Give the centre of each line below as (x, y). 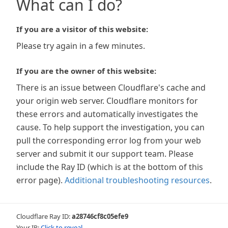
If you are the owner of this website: (86, 71)
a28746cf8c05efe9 (100, 216)
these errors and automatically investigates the (107, 114)
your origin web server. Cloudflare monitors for (107, 101)
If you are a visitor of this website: (82, 29)
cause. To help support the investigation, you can (110, 127)
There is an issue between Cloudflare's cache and (111, 88)
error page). (39, 180)
